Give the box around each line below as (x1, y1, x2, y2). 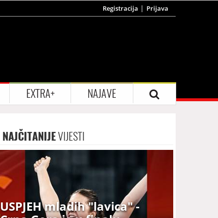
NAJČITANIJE (2, 128, 56, 144)
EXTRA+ (26, 86, 54, 101)
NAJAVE (87, 86, 116, 101)
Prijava (146, 4, 168, 13)
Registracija (103, 4, 138, 13)
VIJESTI (56, 128, 85, 144)
